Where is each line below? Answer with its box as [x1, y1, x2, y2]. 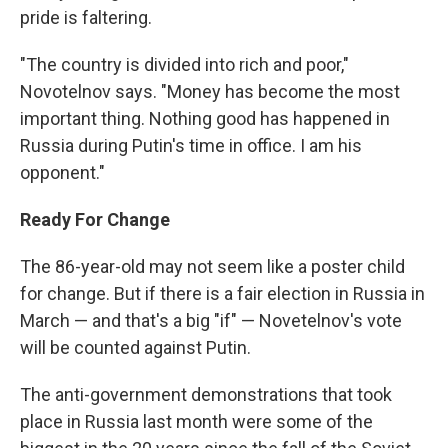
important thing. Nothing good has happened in [20, 108, 390, 129]
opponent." [20, 162, 105, 183]
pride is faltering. [20, 7, 152, 28]
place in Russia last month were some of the [20, 411, 373, 432]
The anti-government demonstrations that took [20, 384, 392, 405]
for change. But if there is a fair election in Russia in [20, 283, 425, 304]
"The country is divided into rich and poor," [20, 54, 349, 75]
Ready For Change [20, 209, 170, 230]
